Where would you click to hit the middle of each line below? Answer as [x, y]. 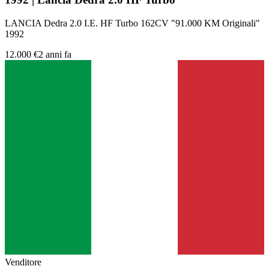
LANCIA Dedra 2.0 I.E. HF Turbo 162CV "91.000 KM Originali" [132, 23]
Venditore [23, 262]
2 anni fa [55, 54]
